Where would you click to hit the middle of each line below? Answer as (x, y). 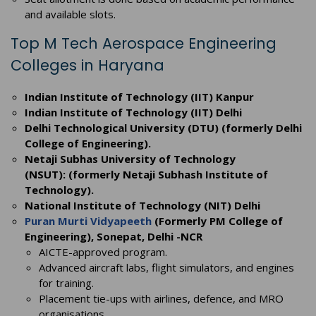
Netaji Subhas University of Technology (130, 159)
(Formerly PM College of (217, 221)
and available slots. (70, 14)
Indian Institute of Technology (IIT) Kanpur (139, 97)
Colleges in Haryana (87, 66)
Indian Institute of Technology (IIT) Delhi (133, 113)
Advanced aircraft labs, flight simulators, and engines (166, 268)
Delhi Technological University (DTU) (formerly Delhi (163, 128)
